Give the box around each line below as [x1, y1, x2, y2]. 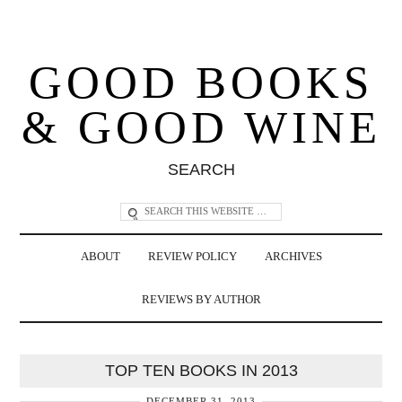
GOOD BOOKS [29, 57, 373, 108]
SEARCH [167, 160, 235, 179]
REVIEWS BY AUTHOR [141, 293, 261, 306]
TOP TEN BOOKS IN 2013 [104, 361, 298, 380]
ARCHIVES [264, 249, 322, 263]
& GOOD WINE [21, 101, 381, 153]
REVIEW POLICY [147, 249, 237, 263]
